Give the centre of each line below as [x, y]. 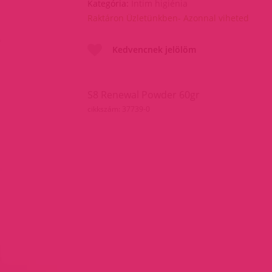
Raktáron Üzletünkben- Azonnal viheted [168, 18]
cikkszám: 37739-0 [119, 109]
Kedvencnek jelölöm [154, 50]
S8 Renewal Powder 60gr [144, 95]
